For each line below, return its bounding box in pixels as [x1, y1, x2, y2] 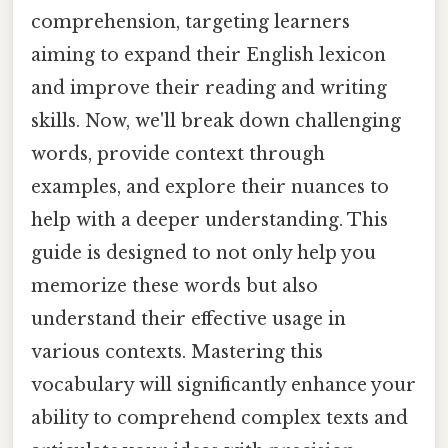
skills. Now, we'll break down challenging [31, 109, 401, 132]
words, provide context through [31, 142, 325, 165]
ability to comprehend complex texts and [31, 406, 408, 429]
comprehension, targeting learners [31, 10, 350, 33]
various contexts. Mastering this [31, 340, 323, 363]
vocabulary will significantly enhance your [31, 373, 416, 396]
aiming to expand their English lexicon [31, 43, 386, 66]
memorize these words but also [31, 274, 318, 297]
